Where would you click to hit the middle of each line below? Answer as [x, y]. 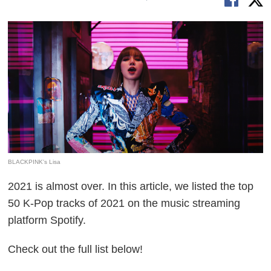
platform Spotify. [47, 220]
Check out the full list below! [76, 249]
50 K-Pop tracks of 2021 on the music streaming [124, 203]
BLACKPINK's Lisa [34, 162]
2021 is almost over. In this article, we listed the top [131, 186]
